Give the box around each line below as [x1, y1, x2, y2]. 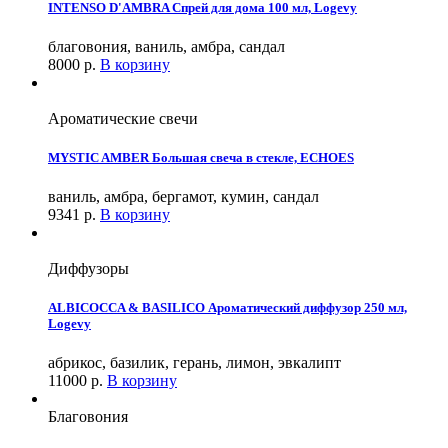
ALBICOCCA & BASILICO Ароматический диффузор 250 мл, [48, 300, 407, 316]
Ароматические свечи [48, 109, 198, 127]
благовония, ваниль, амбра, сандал [48, 37, 285, 55]
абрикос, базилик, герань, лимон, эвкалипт [48, 354, 341, 372]
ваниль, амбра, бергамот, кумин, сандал [48, 188, 319, 206]
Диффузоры [48, 260, 129, 278]
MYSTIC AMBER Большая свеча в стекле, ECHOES [48, 149, 354, 165]
